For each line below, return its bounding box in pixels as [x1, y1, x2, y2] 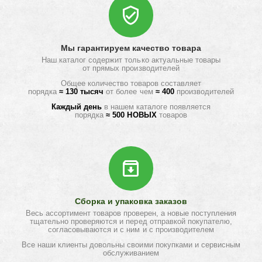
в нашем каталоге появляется [101, 102, 211, 111]
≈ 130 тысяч [59, 87, 104, 96]
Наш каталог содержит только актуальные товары [42, 56, 220, 64]
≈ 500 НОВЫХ [106, 111, 159, 119]
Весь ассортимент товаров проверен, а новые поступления [25, 209, 237, 218]
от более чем [104, 87, 156, 96]
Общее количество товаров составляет [60, 79, 202, 88]
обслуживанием [102, 249, 160, 257]
